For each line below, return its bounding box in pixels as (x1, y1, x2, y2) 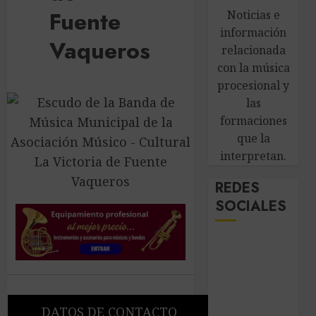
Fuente (49, 6, 121, 38)
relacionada (221, 42, 286, 58)
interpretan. (220, 148, 287, 164)
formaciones (219, 113, 287, 128)
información (220, 25, 287, 40)
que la (236, 130, 270, 146)
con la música (217, 60, 290, 75)
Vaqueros (49, 35, 150, 67)
